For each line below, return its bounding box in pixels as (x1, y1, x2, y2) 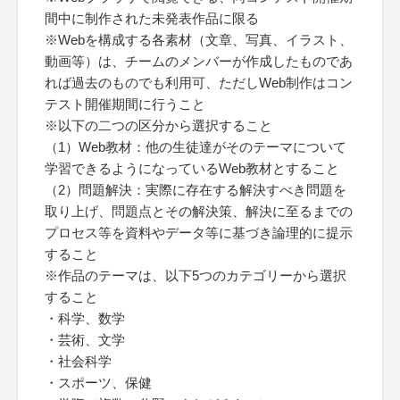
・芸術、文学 (45, 332, 125, 347)
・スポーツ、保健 (45, 375, 152, 390)
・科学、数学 (45, 311, 125, 326)
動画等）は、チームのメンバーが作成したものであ (45, 54, 353, 69)
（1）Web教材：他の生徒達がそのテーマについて (45, 139, 346, 154)
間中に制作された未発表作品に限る (45, 11, 259, 26)
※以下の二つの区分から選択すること (45, 118, 272, 133)
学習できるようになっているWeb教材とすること (45, 161, 339, 176)
